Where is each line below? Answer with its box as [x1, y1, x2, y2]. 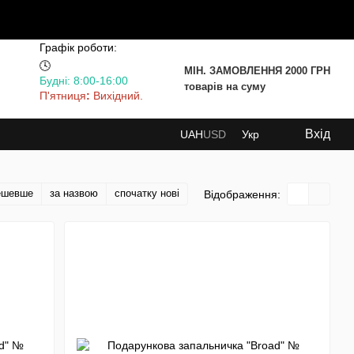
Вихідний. [93, 88, 143, 102]
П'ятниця [40, 88, 86, 102]
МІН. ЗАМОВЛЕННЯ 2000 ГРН [184, 65, 330, 77]
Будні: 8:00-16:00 [40, 73, 128, 87]
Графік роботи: [40, 40, 117, 54]
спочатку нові [115, 187, 179, 199]
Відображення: [204, 187, 281, 201]
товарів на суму [184, 81, 265, 92]
